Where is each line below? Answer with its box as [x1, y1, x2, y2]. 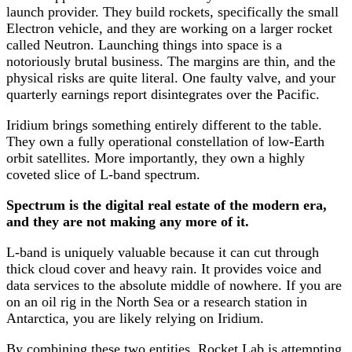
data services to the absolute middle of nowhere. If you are [6, 277, 342, 293]
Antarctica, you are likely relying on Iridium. [6, 310, 264, 326]
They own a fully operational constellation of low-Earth [6, 133, 324, 149]
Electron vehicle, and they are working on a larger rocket [6, 20, 332, 36]
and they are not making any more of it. [6, 213, 249, 229]
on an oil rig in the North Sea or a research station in [6, 293, 307, 310]
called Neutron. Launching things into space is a [6, 36, 282, 53]
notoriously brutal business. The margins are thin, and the [6, 53, 335, 69]
